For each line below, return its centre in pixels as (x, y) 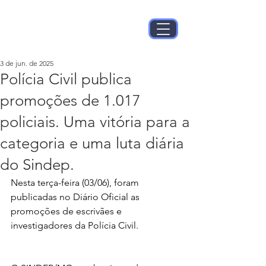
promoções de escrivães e (67, 211)
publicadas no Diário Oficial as (76, 197)
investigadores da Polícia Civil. (75, 225)
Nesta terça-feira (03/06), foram (76, 183)
